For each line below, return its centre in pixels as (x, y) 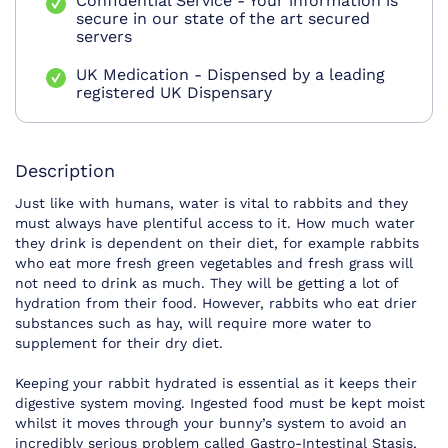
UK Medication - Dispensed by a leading (230, 75)
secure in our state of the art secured (223, 19)
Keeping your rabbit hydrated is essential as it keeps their (216, 383)
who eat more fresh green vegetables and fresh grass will (214, 263)
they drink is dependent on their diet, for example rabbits (217, 243)
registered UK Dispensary (174, 93)
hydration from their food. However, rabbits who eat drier (216, 303)
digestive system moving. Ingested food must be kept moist (220, 403)
